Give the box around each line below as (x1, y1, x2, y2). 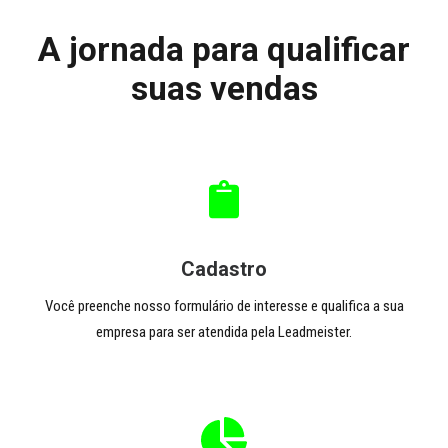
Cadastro (181, 257, 267, 281)
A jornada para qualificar (38, 30, 410, 69)
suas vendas (130, 69, 318, 108)
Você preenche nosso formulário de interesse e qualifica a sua (44, 297, 404, 315)
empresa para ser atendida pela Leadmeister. (96, 323, 352, 341)
